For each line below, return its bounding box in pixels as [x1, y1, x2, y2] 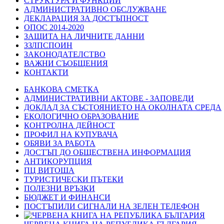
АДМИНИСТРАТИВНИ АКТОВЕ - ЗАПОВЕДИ [24, 94, 194, 102]
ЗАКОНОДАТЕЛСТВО [24, 50, 105, 58]
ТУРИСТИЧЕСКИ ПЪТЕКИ [24, 175, 123, 183]
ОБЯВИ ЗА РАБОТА [24, 139, 95, 147]
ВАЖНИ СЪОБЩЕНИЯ [24, 59, 108, 67]
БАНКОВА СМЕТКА [24, 85, 99, 93]
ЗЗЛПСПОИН [24, 41, 72, 49]
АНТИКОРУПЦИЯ [24, 157, 92, 165]
